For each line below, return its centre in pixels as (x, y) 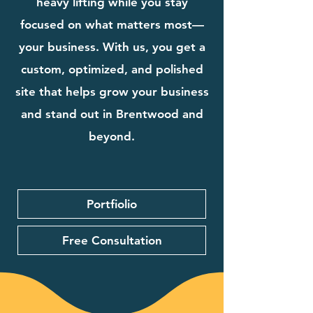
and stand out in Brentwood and (112, 114)
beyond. (112, 136)
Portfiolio (112, 204)
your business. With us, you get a (112, 46)
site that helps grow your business (112, 91)
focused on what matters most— (112, 24)
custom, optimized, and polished (112, 69)
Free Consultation (112, 240)
